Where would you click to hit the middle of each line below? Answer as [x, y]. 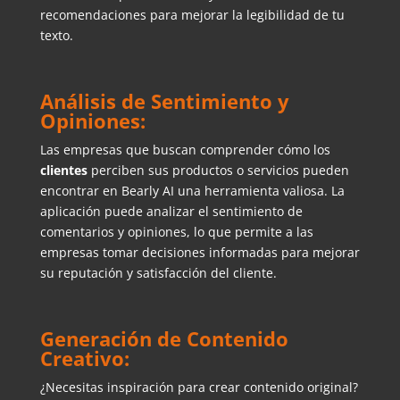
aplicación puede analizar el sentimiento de [171, 212]
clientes [65, 171]
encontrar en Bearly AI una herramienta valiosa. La [192, 191]
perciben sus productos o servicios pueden [220, 171]
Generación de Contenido [164, 339]
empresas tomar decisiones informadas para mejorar [200, 253]
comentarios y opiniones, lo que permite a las [176, 232]
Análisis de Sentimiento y [164, 101]
